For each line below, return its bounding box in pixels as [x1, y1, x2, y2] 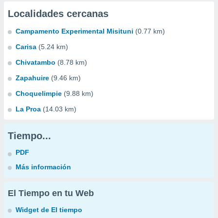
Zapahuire [16, 74, 49, 82]
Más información [16, 163, 71, 171]
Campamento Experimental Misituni [16, 27, 133, 35]
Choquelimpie [16, 90, 62, 97]
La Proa [16, 105, 41, 113]
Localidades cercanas [8, 8, 109, 19]
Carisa [16, 43, 36, 51]
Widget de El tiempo [16, 206, 82, 214]
